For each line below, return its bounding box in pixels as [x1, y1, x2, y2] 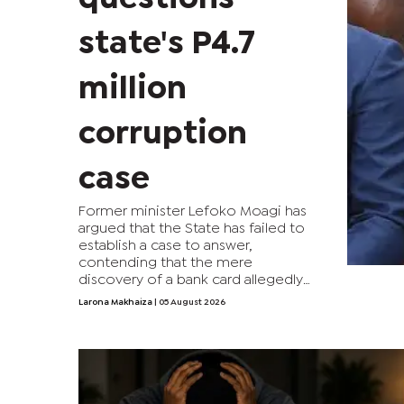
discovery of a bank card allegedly [78, 274, 303, 286]
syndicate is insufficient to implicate [78, 308, 317, 320]
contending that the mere [78, 257, 252, 269]
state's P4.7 [78, 31, 255, 59]
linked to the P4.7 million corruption [78, 291, 313, 303]
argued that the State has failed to [78, 223, 305, 234]
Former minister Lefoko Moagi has [78, 206, 307, 217]
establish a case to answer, [78, 240, 252, 252]
